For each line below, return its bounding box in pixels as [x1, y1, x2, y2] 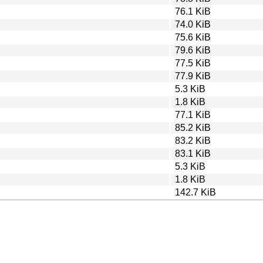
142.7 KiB [175, 187, 216, 197]
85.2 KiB [175, 122, 211, 133]
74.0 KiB [175, 19, 211, 29]
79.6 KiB [175, 45, 211, 55]
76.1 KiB [175, 6, 211, 16]
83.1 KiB [175, 148, 211, 159]
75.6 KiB [175, 32, 211, 42]
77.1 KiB [175, 109, 211, 120]
